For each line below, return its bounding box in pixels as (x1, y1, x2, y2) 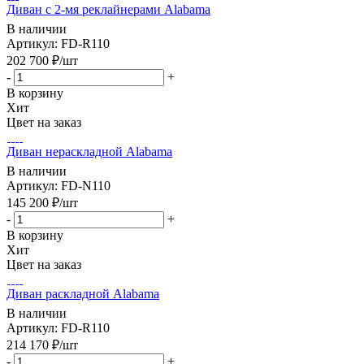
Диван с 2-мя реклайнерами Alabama (6, 2, 210, 17)
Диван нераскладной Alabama (6, 145, 172, 159)
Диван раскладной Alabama (6, 287, 159, 301)
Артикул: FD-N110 (6, 179, 110, 193)
